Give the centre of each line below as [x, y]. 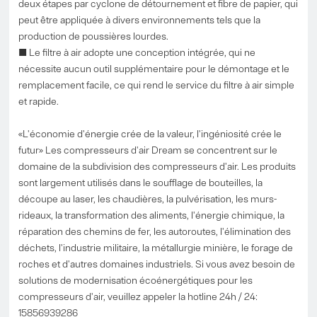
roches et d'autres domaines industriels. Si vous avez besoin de [157, 264]
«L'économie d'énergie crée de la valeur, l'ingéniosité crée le [150, 133]
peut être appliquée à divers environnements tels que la [140, 19]
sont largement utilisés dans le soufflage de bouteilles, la [141, 182]
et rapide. [39, 101]
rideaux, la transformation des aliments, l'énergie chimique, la [152, 215]
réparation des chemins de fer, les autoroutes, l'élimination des [155, 231]
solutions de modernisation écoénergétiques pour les [136, 280]
